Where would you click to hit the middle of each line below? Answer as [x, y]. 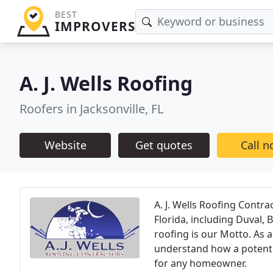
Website [65, 145]
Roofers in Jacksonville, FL [91, 109]
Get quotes [164, 145]
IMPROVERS [95, 26]
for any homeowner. [200, 263]
